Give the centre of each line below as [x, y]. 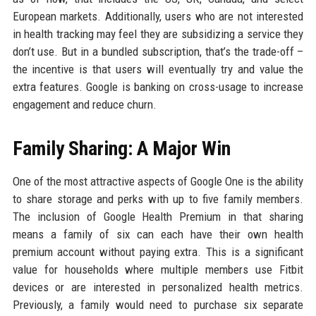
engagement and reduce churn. [84, 105]
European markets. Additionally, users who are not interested [158, 17]
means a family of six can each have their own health [158, 235]
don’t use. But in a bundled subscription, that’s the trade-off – [158, 52]
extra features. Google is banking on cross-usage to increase [158, 87]
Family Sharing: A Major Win [121, 149]
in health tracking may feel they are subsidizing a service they [158, 34]
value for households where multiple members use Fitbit [158, 270]
